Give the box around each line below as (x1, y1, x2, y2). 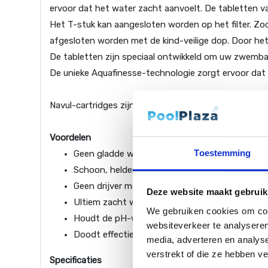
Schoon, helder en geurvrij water (74, 165, 207, 176)
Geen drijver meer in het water (74, 181, 198, 192)
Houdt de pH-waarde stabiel (74, 213, 191, 224)
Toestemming (194, 147, 251, 158)
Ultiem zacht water (74, 197, 154, 208)
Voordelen (50, 132, 92, 144)
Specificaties (50, 255, 102, 266)
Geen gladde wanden (74, 148, 160, 160)
